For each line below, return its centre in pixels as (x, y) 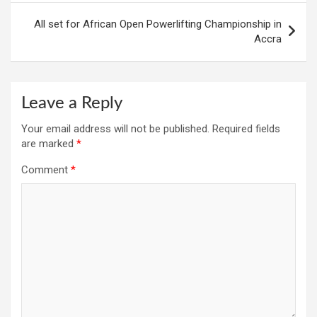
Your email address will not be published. (115, 129)
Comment (46, 170)
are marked (49, 144)
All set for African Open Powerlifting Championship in (158, 24)
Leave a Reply (72, 104)
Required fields (246, 129)
